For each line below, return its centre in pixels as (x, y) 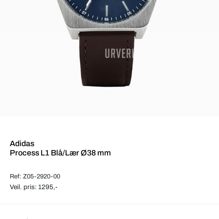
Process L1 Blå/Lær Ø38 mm (60, 153)
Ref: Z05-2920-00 (35, 176)
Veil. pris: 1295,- (34, 187)
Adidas (22, 143)
